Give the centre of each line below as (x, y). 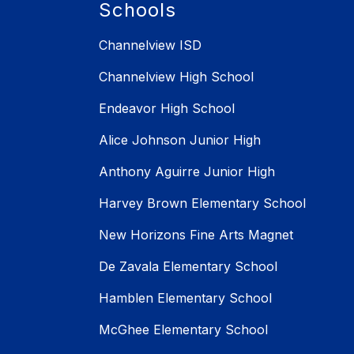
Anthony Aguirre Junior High (187, 172)
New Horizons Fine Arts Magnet (196, 235)
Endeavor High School (167, 109)
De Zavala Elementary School (188, 267)
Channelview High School (176, 77)
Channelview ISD (150, 45)
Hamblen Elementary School (185, 298)
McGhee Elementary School (183, 330)
